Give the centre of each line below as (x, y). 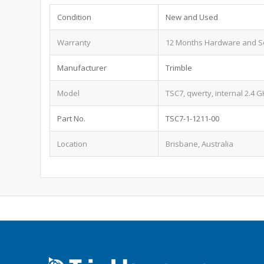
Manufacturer (82, 67)
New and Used (192, 17)
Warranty (74, 42)
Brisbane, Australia (200, 143)
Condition (75, 17)
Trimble (179, 67)
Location (72, 143)
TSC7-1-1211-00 (193, 118)
